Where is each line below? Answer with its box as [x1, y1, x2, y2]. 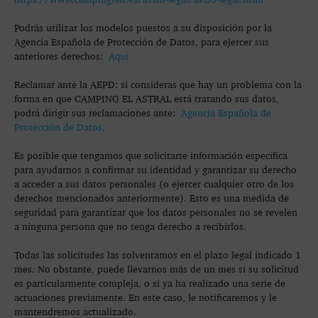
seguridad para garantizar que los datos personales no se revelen [14, 206, 297, 218]
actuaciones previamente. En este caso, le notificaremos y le [14, 291, 277, 303]
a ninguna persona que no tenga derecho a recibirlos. [14, 220, 246, 232]
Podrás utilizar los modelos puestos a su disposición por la [14, 21, 272, 33]
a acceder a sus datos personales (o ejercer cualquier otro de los [14, 177, 294, 190]
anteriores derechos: [14, 50, 109, 62]
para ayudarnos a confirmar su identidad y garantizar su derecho [14, 163, 297, 175]
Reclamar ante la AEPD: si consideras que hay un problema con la [14, 78, 302, 90]
